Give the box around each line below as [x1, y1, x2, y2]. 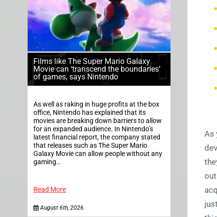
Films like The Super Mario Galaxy [33, 56, 150, 66]
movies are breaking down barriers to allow [33, 116, 162, 125]
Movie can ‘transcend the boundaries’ [33, 64, 160, 74]
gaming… [33, 157, 61, 166]
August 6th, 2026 [39, 204, 84, 211]
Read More [33, 185, 66, 194]
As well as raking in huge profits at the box [33, 100, 159, 108]
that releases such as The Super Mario [33, 141, 147, 150]
